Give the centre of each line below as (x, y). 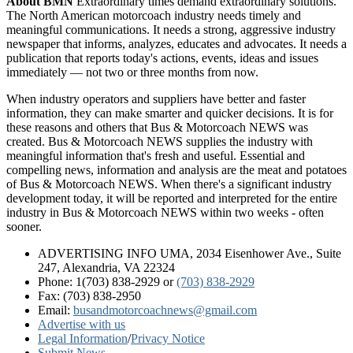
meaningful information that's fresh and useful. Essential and (156, 155)
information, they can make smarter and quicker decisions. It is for (170, 113)
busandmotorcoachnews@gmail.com (165, 310)
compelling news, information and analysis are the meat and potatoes (176, 169)
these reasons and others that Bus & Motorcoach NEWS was (157, 127)
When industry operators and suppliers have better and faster (156, 98)
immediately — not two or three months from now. (132, 72)
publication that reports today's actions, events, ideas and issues (162, 58)
